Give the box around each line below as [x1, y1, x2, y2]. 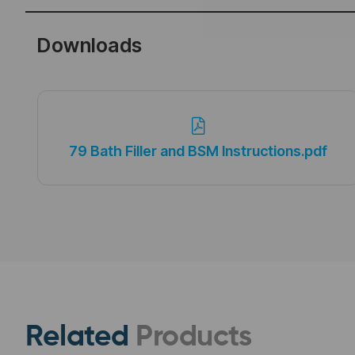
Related [25, 322, 136, 352]
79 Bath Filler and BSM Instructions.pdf [69, 143, 328, 160]
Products [136, 322, 251, 352]
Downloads [37, 32, 143, 57]
